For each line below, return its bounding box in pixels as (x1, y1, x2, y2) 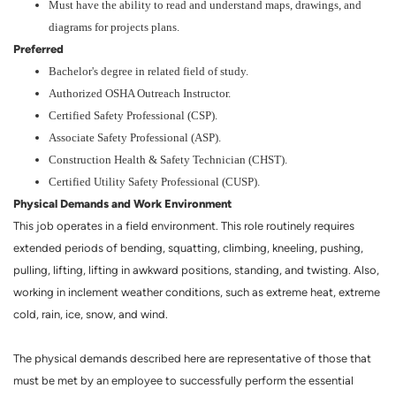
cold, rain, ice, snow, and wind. (13, 308, 168, 321)
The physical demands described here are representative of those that (13, 352, 371, 365)
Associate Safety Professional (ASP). (49, 131, 221, 144)
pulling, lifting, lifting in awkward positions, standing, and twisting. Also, (13, 263, 379, 277)
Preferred (13, 42, 64, 56)
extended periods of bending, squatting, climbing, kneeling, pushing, (13, 241, 363, 255)
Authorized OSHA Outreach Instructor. (49, 87, 231, 100)
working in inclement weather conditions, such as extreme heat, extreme (13, 286, 380, 299)
